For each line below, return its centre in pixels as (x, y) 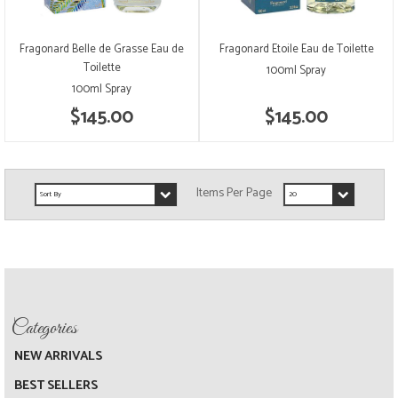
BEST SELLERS (56, 385)
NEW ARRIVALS (58, 356)
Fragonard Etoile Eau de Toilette (296, 49)
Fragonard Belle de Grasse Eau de (102, 49)
